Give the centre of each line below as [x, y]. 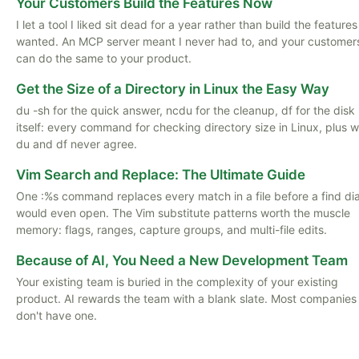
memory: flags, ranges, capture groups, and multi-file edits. [171, 230]
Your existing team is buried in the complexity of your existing [177, 282]
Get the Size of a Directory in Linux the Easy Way [173, 89]
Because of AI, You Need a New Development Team [182, 260]
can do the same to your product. [104, 58]
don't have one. [56, 315]
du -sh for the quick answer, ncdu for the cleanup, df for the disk [186, 110]
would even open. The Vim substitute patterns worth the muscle [183, 213]
